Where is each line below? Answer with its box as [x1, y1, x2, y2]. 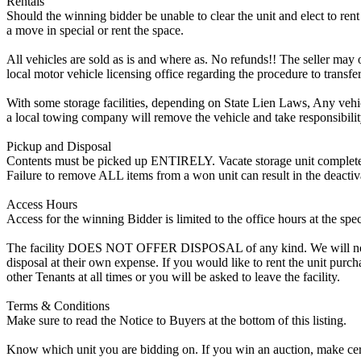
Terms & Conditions [6, 298, 110, 313]
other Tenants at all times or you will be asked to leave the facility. [6, 269, 340, 284]
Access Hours [6, 197, 77, 211]
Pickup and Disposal [6, 139, 111, 153]
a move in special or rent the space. [6, 23, 184, 37]
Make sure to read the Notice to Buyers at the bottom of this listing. [6, 313, 346, 327]
